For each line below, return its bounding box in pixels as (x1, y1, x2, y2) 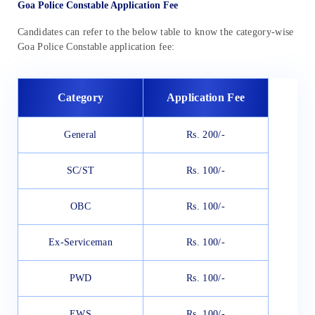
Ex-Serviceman (49, 237, 112, 248)
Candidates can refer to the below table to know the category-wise (18, 27, 294, 38)
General (64, 129, 97, 141)
